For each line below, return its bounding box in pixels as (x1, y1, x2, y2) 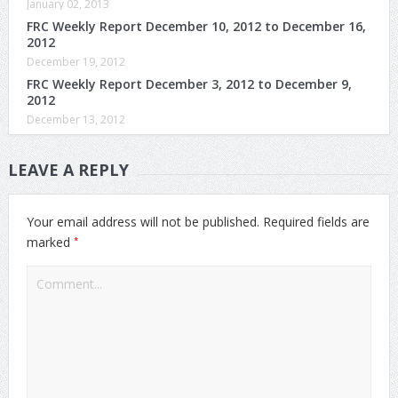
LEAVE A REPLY (7, 158, 129, 180)
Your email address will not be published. (26, 212, 259, 230)
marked (26, 233, 74, 251)
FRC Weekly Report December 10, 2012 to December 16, (26, 17, 366, 35)
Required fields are (259, 212, 370, 230)
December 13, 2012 (26, 111, 125, 127)
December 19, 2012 (26, 53, 125, 69)
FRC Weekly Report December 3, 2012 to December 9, (26, 75, 352, 92)
